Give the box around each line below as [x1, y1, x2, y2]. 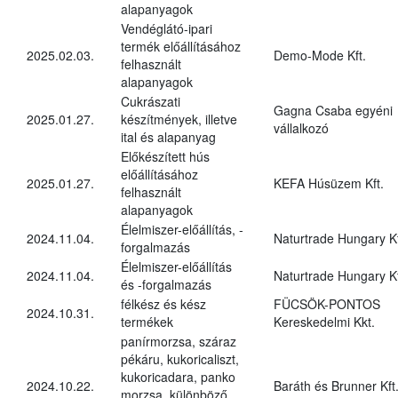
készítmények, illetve [121, 109, 237, 128]
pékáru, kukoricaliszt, [121, 349, 239, 368]
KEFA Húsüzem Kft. [274, 173, 384, 192]
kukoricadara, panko [121, 367, 235, 386]
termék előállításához [121, 36, 241, 55]
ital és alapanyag [121, 127, 216, 146]
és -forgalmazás [121, 275, 211, 293]
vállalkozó [274, 118, 329, 137]
